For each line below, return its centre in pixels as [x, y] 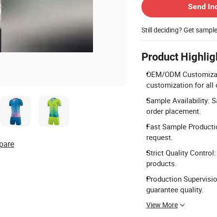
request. [160, 137]
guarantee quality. [175, 190]
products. [162, 163]
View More [162, 205]
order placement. [174, 111]
